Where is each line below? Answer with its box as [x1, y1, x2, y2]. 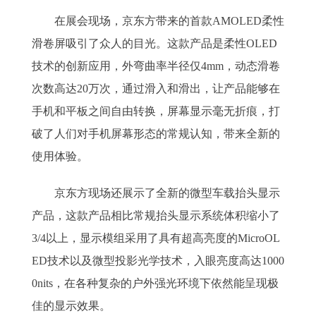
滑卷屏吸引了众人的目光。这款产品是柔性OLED [32, 37, 277, 49]
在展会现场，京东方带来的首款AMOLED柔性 [32, 15, 284, 27]
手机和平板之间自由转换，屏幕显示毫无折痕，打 [32, 105, 280, 117]
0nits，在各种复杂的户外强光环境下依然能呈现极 [32, 277, 279, 289]
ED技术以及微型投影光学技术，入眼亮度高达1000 [32, 255, 284, 267]
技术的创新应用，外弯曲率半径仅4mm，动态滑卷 [32, 60, 280, 72]
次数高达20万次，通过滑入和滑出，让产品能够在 [32, 83, 280, 95]
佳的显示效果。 [32, 300, 111, 312]
